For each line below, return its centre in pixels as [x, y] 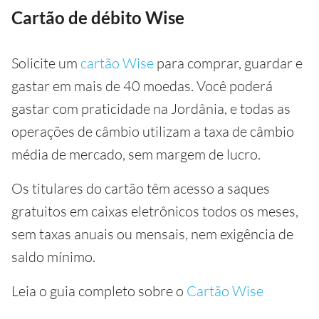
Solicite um [46, 63]
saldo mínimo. [53, 257]
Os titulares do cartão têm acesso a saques [141, 188]
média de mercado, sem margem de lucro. [136, 154]
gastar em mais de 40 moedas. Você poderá [142, 86]
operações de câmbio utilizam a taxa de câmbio [153, 131]
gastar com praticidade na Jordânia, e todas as [151, 109]
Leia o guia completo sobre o [99, 291]
